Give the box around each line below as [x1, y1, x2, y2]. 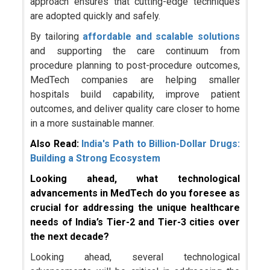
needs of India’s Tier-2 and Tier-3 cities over [30, 216, 240, 228]
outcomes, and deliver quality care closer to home [30, 103, 240, 115]
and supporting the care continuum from [30, 45, 240, 57]
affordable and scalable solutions [83, 31, 240, 43]
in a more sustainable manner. [30, 118, 155, 130]
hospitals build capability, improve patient [30, 89, 240, 101]
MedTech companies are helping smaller [30, 74, 240, 86]
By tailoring [30, 31, 83, 43]
